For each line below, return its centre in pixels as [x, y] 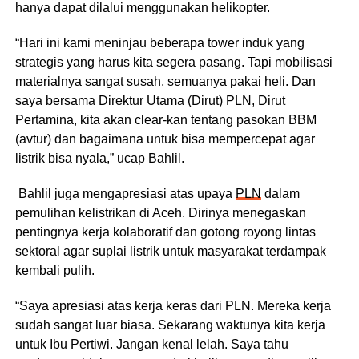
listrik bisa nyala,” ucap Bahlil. [99, 158]
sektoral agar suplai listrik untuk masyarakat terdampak [170, 251]
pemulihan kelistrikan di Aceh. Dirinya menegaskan [160, 212]
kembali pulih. [54, 270]
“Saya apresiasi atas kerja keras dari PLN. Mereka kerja [173, 305]
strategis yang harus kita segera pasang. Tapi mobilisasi [173, 62]
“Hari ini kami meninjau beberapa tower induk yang [159, 42]
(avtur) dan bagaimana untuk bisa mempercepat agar [165, 139]
